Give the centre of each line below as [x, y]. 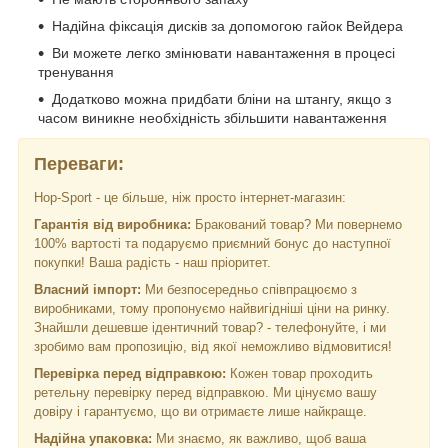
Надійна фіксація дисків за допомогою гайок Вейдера [227, 25]
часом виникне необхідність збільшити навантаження [212, 117]
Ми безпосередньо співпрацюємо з [249, 290]
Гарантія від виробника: [112, 225]
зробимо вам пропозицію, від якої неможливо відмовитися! [213, 347]
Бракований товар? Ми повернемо [296, 225]
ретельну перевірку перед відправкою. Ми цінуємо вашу [205, 393]
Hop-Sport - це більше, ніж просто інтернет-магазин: [190, 198]
